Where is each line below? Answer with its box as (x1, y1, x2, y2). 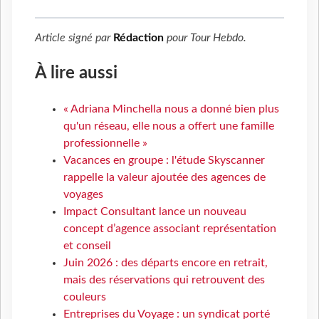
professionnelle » (63, 137, 147, 150)
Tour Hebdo (190, 32, 244, 44)
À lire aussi (35, 65, 117, 83)
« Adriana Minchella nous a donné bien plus (63, 103, 279, 115)
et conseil (63, 240, 111, 252)
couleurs (63, 291, 106, 303)
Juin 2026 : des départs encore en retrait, (63, 257, 268, 269)
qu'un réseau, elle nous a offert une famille (63, 120, 274, 132)
